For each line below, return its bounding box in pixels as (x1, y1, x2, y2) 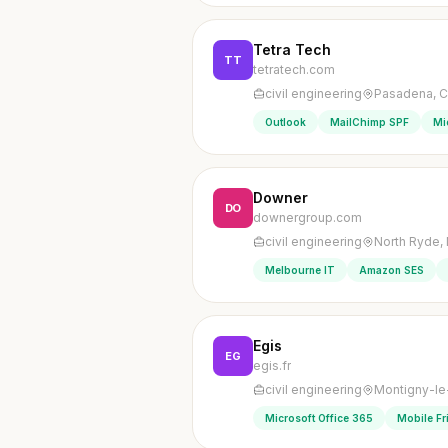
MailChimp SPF (330, 116, 409, 128)
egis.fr (253, 358, 291, 373)
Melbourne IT (265, 264, 335, 276)
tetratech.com (253, 62, 335, 77)
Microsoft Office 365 (265, 412, 373, 424)
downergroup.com (253, 210, 362, 225)
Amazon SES (359, 264, 424, 276)
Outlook (265, 116, 306, 128)
